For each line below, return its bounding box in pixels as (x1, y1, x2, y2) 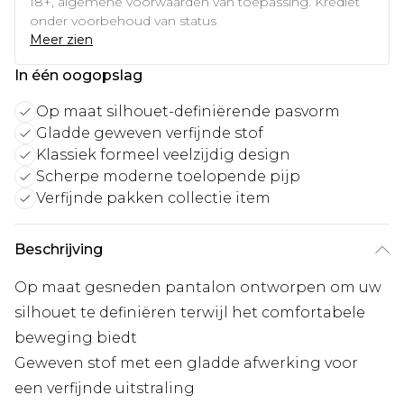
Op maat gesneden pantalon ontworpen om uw (14, 278, 381, 296)
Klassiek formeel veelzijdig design (36, 145, 290, 163)
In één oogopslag (14, 66, 142, 84)
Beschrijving (14, 240, 103, 258)
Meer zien (30, 31, 93, 48)
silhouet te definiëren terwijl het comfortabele (14, 303, 365, 321)
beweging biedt (14, 328, 137, 346)
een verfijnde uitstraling (14, 379, 195, 397)
